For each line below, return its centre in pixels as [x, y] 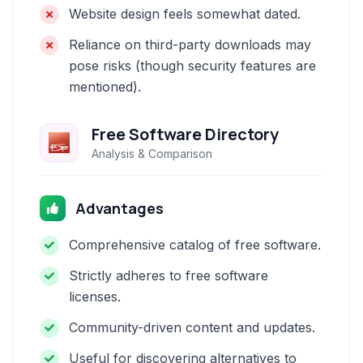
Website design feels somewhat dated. [185, 14]
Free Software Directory [185, 134]
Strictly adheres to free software [169, 275]
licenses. [95, 297]
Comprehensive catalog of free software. [195, 245]
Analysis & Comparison [152, 154]
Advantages [120, 208]
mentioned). [105, 87]
